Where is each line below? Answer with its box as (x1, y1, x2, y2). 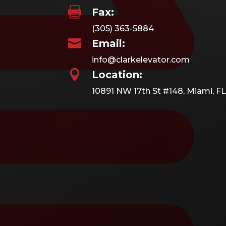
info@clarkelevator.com (91, 54, 190, 65)
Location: (91, 68, 142, 81)
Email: (91, 37, 125, 49)
